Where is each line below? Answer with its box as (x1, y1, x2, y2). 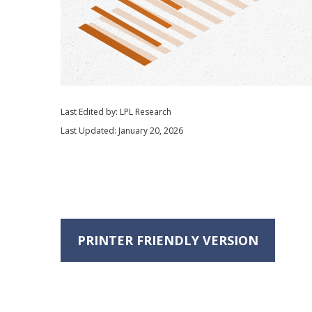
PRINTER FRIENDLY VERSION (77, 232, 258, 249)
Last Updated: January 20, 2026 (61, 125, 183, 136)
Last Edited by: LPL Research (61, 106, 171, 118)
